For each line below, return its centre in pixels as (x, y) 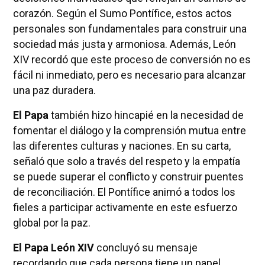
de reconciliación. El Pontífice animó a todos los (124, 192)
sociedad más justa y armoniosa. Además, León (124, 44)
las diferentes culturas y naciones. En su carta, (122, 146)
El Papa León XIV (53, 247)
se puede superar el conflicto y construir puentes (128, 176)
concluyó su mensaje (146, 247)
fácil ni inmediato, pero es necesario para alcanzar (129, 75)
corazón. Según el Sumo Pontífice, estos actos (122, 13)
